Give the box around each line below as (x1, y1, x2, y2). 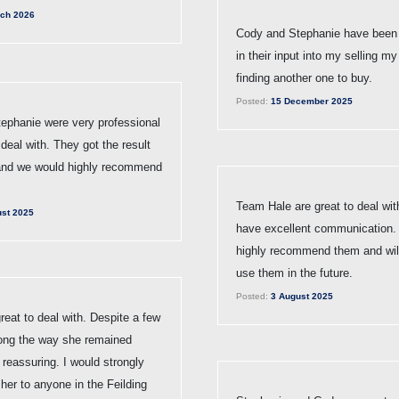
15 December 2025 (268, 95, 353, 106)
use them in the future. (236, 265, 353, 280)
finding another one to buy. (236, 70, 372, 85)
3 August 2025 (268, 290, 333, 301)
